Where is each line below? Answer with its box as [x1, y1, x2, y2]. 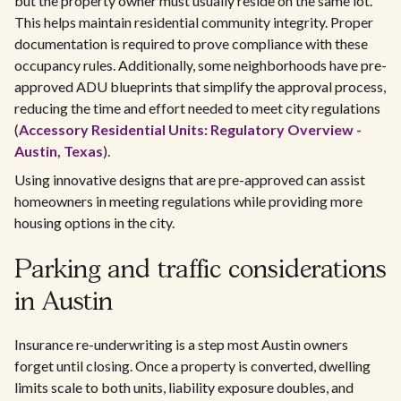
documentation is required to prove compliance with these [14, 35, 368, 53]
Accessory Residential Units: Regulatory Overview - [19, 121, 362, 139]
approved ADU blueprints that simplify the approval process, [14, 78, 386, 96]
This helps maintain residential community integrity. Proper [14, 13, 373, 31]
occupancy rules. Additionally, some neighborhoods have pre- [14, 56, 387, 74]
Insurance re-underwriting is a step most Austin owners [14, 336, 348, 354]
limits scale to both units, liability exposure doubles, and [14, 379, 354, 397]
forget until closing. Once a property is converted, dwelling [14, 357, 371, 375]
